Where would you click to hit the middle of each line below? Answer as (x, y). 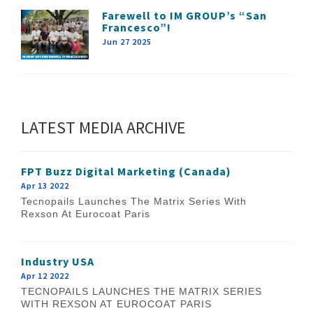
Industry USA (58, 261)
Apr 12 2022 (45, 275)
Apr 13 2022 (45, 185)
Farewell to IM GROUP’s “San (185, 15)
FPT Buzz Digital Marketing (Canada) (126, 171)
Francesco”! (137, 27)
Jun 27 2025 (127, 41)
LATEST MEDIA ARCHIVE (103, 127)
